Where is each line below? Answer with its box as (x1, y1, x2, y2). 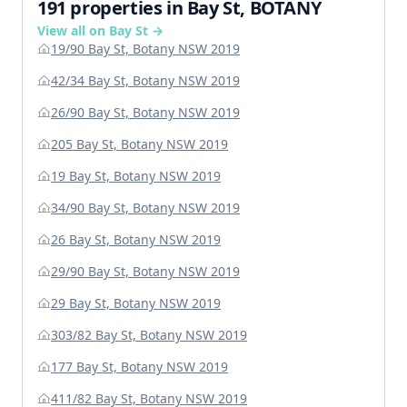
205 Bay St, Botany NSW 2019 (51, 135, 228, 154)
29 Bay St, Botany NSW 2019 (51, 294, 221, 313)
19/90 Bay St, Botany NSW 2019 (51, 40, 240, 58)
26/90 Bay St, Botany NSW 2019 (51, 104, 240, 122)
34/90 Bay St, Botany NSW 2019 (51, 199, 240, 217)
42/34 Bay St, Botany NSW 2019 (51, 72, 240, 90)
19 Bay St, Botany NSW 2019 (51, 167, 221, 185)
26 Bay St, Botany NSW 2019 (51, 231, 221, 249)
